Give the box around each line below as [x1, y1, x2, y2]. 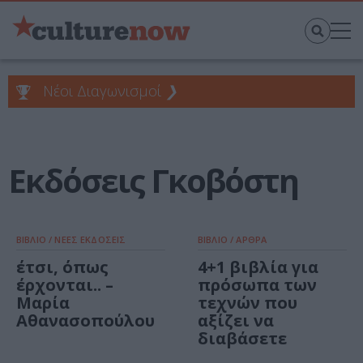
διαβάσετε [198, 327, 287, 350]
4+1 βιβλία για [198, 256, 318, 279]
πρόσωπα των [198, 274, 317, 297]
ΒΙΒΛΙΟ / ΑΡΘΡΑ [198, 233, 267, 246]
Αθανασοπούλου [16, 310, 155, 332]
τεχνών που [198, 292, 297, 314]
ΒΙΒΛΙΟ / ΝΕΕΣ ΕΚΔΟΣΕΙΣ [16, 233, 126, 246]
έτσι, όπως [16, 256, 109, 279]
